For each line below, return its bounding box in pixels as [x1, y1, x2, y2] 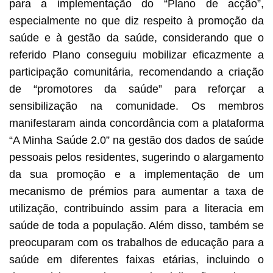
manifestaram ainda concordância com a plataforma [9, 116, 264, 129]
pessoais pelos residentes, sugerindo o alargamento [9, 151, 264, 163]
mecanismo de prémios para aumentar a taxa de [9, 185, 264, 197]
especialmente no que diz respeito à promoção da [9, 14, 264, 27]
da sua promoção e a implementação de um [9, 168, 264, 180]
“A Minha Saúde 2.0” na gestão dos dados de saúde [9, 133, 264, 146]
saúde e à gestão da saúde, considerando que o [9, 31, 264, 44]
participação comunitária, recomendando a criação [9, 65, 264, 78]
